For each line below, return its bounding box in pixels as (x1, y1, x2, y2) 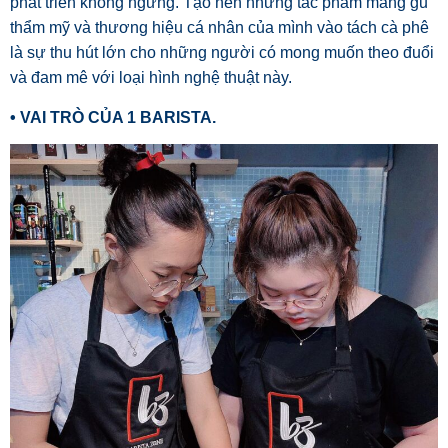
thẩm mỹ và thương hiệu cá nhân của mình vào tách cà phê (10, 19, 429, 37)
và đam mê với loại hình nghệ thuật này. (10, 69, 292, 87)
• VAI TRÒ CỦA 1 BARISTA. (10, 108, 216, 126)
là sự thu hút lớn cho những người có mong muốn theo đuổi (10, 44, 434, 62)
